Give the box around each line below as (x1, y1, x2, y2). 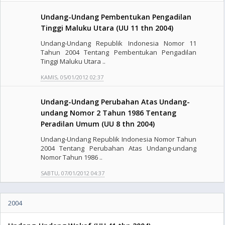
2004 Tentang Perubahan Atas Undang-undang (41, 144, 197, 153)
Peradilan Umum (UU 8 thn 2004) (41, 119, 155, 129)
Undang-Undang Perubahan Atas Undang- (41, 97, 190, 106)
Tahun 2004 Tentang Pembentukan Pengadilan (41, 48, 197, 57)
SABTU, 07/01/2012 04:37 (41, 169, 104, 177)
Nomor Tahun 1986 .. (41, 153, 102, 162)
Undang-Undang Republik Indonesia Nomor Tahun (41, 135, 197, 144)
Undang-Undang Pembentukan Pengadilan (41, 12, 191, 22)
